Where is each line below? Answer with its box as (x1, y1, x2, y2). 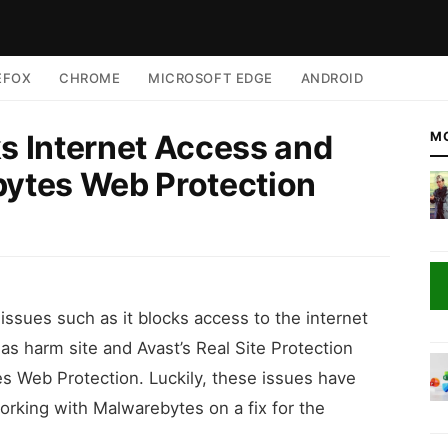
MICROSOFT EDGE (148, 70, 273, 86)
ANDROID (300, 70, 364, 86)
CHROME (59, 70, 121, 86)
